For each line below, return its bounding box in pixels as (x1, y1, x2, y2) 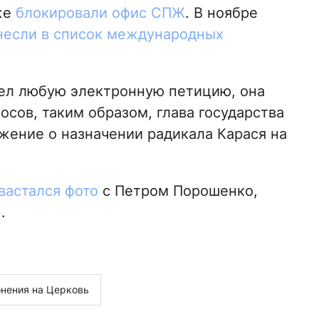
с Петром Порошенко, (98, 182, 258, 199)
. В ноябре (184, 4, 258, 21)
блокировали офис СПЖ (15, 4, 185, 21)
